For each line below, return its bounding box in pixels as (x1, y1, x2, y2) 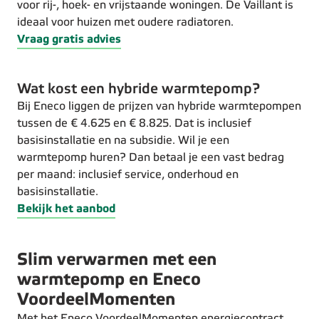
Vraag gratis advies (17, 34, 121, 45)
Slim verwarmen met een (17, 252, 216, 268)
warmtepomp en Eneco (17, 272, 201, 288)
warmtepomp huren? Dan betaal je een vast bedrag (17, 152, 284, 163)
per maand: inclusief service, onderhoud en (17, 169, 239, 180)
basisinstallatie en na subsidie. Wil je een (17, 135, 229, 146)
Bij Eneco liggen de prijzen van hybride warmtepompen (17, 101, 301, 112)
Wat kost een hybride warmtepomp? (17, 83, 260, 96)
